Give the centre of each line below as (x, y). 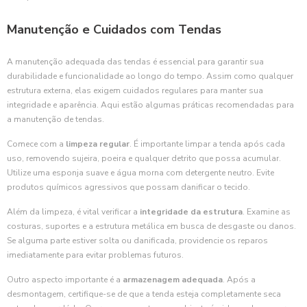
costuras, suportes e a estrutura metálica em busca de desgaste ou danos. (151, 226)
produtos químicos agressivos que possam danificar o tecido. (128, 187)
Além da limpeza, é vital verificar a (73, 212)
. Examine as (267, 212)
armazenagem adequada (173, 280)
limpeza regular (98, 144)
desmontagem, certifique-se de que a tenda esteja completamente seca (144, 294)
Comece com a (36, 144)
